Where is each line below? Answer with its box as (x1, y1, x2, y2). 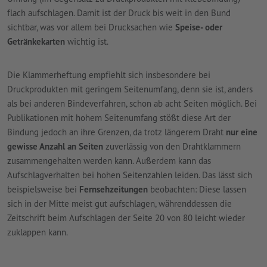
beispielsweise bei (7, 184, 79, 195)
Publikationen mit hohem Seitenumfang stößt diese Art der (7, 112, 231, 124)
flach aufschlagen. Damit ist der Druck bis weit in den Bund (7, 7, 231, 19)
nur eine (226, 126, 257, 138)
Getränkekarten (7, 36, 65, 48)
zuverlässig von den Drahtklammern (103, 141, 241, 153)
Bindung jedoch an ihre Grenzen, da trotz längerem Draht (7, 126, 226, 138)
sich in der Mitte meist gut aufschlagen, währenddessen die (7, 198, 232, 210)
